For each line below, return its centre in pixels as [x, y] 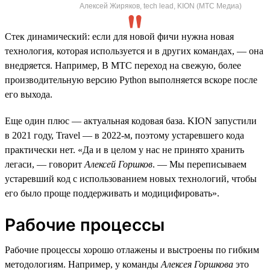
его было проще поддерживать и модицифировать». [112, 193]
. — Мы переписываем [199, 164]
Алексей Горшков [118, 164]
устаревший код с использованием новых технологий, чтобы [131, 178]
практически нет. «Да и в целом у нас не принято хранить [124, 149]
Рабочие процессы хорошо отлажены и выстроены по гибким [132, 250]
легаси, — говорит [45, 164]
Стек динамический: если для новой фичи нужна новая [119, 36]
